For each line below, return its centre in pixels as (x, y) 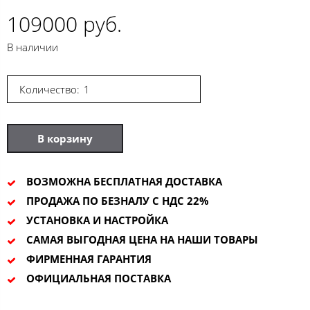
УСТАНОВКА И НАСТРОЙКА (97, 220)
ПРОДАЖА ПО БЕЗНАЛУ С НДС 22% (117, 200)
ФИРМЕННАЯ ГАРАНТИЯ (89, 258)
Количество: (49, 89)
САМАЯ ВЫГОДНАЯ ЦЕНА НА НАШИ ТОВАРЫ (142, 239)
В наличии (33, 47)
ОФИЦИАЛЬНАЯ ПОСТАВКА (98, 278)
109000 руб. (64, 24)
